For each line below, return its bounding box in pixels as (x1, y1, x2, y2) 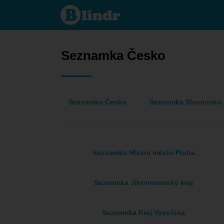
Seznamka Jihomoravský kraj (94, 178, 193, 186)
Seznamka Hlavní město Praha (92, 148, 195, 156)
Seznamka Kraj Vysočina (102, 208, 185, 216)
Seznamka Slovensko (149, 98, 221, 106)
